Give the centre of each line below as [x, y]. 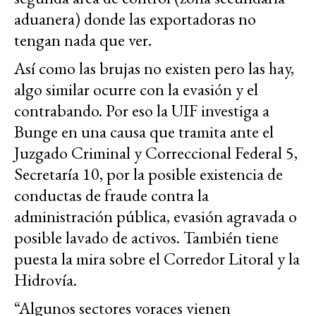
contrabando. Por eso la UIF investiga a [142, 111]
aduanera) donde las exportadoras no [135, 19]
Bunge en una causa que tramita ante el [144, 132]
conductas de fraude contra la [111, 195]
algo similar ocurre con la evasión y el [136, 90]
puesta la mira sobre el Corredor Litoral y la [157, 259]
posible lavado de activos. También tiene [146, 238]
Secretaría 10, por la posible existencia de [148, 174]
